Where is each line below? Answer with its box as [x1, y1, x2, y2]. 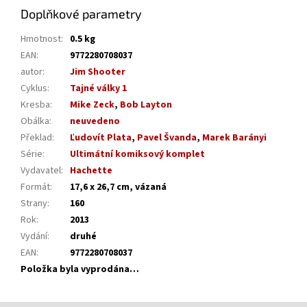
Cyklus [21, 82, 47, 96]
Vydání [21, 230, 47, 244]
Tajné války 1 [70, 82, 127, 96]
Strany [21, 197, 47, 211]
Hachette [70, 164, 112, 178]
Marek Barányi [202, 131, 267, 145]
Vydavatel [21, 164, 61, 178]
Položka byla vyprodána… [21, 262, 139, 277]
